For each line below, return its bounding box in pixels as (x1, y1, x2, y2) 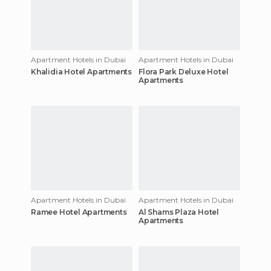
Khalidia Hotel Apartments (31, 67, 132, 76)
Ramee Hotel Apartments (31, 207, 127, 217)
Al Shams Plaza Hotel (139, 207, 219, 217)
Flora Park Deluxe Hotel (139, 67, 229, 76)
